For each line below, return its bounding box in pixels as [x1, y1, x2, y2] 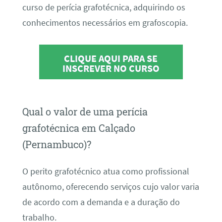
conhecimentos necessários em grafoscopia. [22, 17, 188, 29]
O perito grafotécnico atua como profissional [22, 166, 189, 177]
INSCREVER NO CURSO [62, 61, 160, 74]
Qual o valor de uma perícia [22, 105, 148, 118]
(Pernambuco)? [22, 138, 91, 151]
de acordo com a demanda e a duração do [22, 196, 180, 208]
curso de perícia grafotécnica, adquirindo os [22, 2, 185, 13]
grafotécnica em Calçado [22, 121, 135, 135]
